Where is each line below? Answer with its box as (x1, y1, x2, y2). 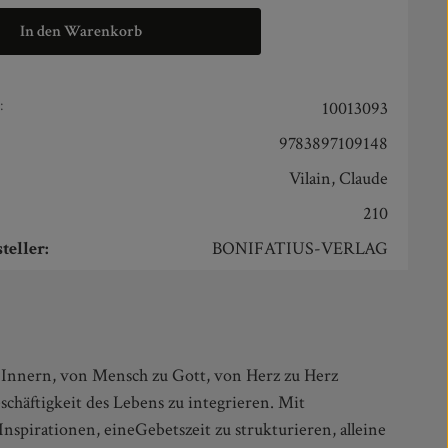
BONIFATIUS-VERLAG (211, 237, 388, 260)
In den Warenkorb (20, 21, 143, 42)
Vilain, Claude (288, 167, 388, 190)
